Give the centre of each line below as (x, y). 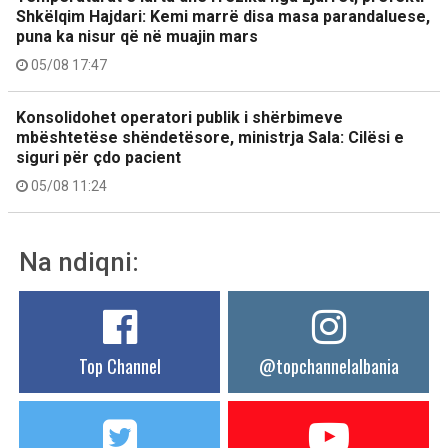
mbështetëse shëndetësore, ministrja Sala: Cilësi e (210, 137)
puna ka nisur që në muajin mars (137, 36)
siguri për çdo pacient (98, 157)
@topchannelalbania (328, 366)
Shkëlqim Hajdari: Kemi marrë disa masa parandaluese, (223, 16)
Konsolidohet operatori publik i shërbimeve (179, 117)
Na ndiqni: (79, 262)
